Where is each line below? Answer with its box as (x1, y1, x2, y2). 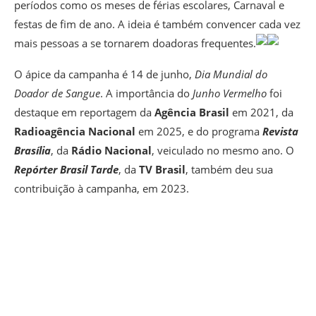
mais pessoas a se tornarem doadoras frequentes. (14, 36, 256, 51)
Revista (262, 124, 298, 139)
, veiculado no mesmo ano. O (152, 143, 294, 158)
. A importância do (100, 86, 193, 101)
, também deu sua (186, 162, 273, 177)
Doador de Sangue (14, 86, 100, 101)
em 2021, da (229, 105, 293, 120)
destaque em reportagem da (14, 105, 154, 120)
